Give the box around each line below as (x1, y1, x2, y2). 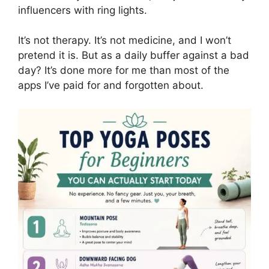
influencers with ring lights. (18, 4, 147, 16)
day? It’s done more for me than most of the (18, 64, 229, 77)
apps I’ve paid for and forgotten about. (18, 79, 204, 92)
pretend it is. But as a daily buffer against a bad (18, 49, 249, 62)
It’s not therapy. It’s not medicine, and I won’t (18, 34, 231, 47)
